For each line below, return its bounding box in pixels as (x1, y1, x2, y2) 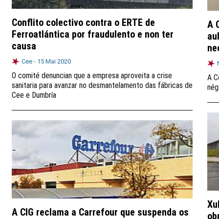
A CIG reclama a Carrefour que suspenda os (12, 206, 189, 218)
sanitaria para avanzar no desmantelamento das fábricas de (12, 81, 193, 90)
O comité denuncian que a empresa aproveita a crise (12, 71, 172, 80)
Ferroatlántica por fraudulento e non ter (12, 28, 174, 40)
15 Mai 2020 (37, 58, 71, 65)
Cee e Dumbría (12, 90, 56, 100)
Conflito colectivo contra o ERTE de (12, 17, 155, 28)
